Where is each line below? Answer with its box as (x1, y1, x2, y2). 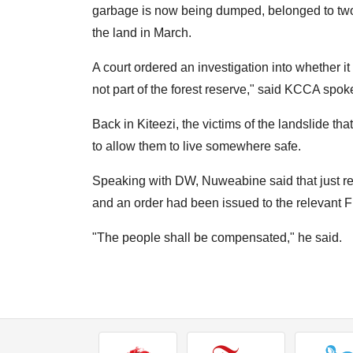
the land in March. (92, 26, 191, 40)
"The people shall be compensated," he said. (92, 231, 342, 245)
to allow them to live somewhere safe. (92, 139, 301, 154)
